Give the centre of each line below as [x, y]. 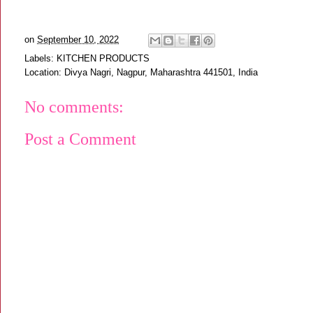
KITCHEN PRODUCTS [103, 58]
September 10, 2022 [78, 40]
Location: [44, 72]
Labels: [41, 58]
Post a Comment [80, 139]
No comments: [74, 107]
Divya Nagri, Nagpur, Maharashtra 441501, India [161, 72]
